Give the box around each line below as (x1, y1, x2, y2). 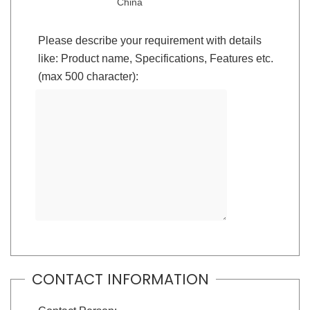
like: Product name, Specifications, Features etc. (37, 53, 273, 64)
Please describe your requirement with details (37, 35, 262, 46)
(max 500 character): (37, 71, 138, 82)
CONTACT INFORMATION (31, 268, 209, 289)
